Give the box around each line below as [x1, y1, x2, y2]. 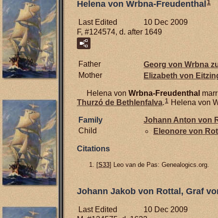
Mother [78, 71, 102, 80]
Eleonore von [153, 127, 205, 135]
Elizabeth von [144, 71, 196, 80]
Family [78, 115, 103, 124]
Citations [77, 144, 110, 153]
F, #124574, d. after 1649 [77, 28, 162, 36]
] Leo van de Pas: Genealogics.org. [109, 161, 209, 168]
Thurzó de [77, 98, 116, 107]
